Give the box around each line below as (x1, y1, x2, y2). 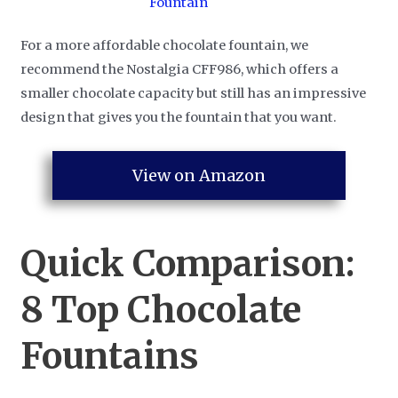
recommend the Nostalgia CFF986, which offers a (20, 60, 339, 77)
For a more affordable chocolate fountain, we (20, 36, 309, 53)
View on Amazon (132, 164, 266, 186)
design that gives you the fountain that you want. (20, 108, 338, 125)
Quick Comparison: (20, 241, 355, 286)
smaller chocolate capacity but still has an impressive (20, 84, 367, 101)
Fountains (20, 333, 200, 378)
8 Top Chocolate (20, 287, 302, 332)
